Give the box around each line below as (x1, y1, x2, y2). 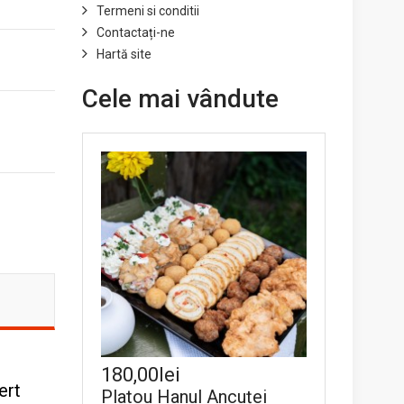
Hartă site (96, 47, 151, 61)
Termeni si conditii (96, 4, 199, 18)
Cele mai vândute (82, 84, 279, 114)
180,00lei (101, 363, 180, 386)
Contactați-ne (96, 25, 175, 40)
